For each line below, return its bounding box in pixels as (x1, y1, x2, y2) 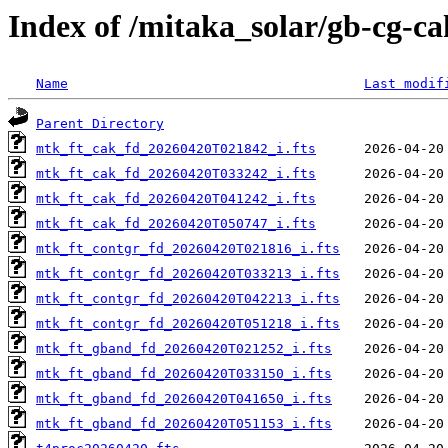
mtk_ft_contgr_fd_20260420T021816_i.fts (36, 241, 340, 257)
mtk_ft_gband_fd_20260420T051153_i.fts (36, 416, 332, 432)
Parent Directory (36, 116, 164, 132)
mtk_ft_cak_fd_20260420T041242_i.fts (36, 191, 316, 207)
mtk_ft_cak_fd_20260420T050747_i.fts (36, 216, 316, 232)
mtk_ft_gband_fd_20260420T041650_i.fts (36, 391, 332, 407)
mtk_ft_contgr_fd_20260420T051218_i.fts (36, 316, 340, 332)
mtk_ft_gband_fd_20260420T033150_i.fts (36, 366, 332, 382)
